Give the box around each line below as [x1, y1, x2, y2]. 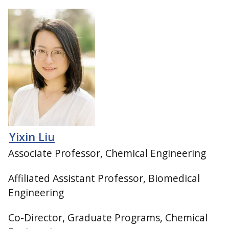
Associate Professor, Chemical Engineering [8, 146, 206, 161]
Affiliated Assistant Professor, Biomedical [8, 171, 200, 186]
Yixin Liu [9, 129, 55, 144]
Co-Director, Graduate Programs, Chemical [8, 210, 208, 224]
